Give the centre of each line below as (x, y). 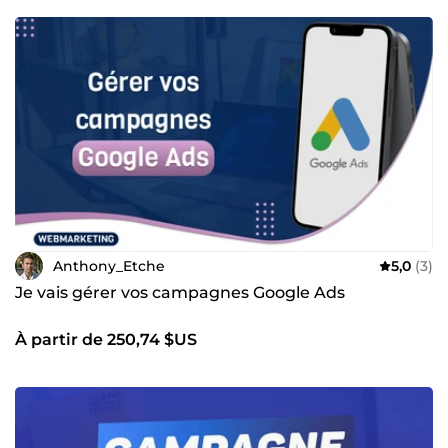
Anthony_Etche (109, 265)
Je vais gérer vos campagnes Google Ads (180, 292)
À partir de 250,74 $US (106, 339)
